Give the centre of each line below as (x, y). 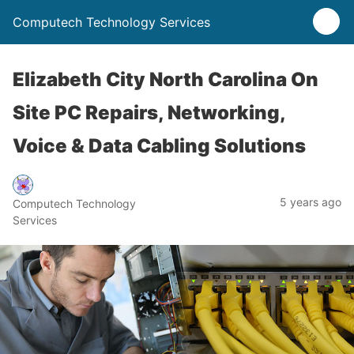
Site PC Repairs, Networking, (149, 113)
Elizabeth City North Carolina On (166, 79)
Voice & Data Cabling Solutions (159, 146)
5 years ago (311, 201)
